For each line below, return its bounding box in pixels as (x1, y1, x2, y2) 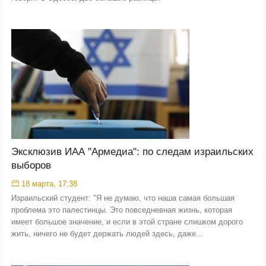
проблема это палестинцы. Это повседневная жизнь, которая (11, 205, 232, 214)
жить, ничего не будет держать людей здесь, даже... (11, 229, 203, 238)
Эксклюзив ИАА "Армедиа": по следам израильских (11, 146, 254, 157)
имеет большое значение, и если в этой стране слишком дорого (11, 217, 243, 226)
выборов (11, 160, 51, 171)
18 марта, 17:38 (21, 179, 77, 188)
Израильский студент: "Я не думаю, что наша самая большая (11, 194, 235, 202)
